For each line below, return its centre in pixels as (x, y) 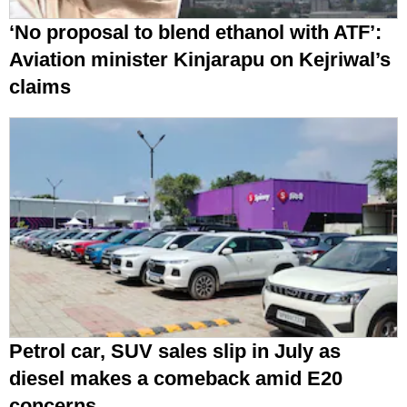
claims (40, 87)
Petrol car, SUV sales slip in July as (175, 352)
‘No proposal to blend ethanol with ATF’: (195, 33)
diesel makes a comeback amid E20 (176, 379)
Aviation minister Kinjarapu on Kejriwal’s (200, 60)
